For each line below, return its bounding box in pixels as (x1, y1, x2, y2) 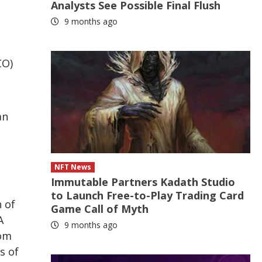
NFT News (54, 162, 92, 172)
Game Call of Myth (51, 202, 149, 216)
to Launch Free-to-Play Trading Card (51, 188, 244, 202)
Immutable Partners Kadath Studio (51, 175, 236, 189)
